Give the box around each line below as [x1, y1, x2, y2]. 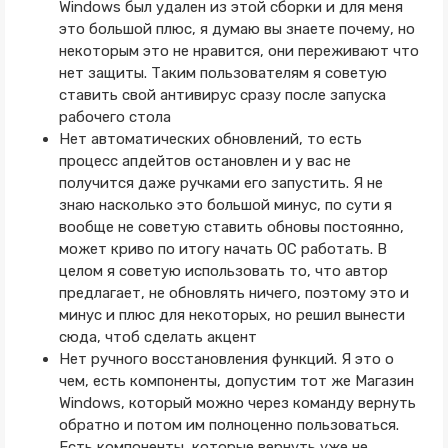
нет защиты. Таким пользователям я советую [58, 64, 387, 82]
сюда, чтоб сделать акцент [58, 328, 257, 346]
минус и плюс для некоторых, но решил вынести [58, 306, 405, 324]
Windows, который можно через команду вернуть [58, 394, 416, 412]
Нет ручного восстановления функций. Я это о [58, 350, 394, 368]
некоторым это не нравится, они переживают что [58, 42, 419, 60]
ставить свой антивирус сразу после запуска [58, 86, 386, 104]
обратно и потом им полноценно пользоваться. [58, 416, 399, 434]
